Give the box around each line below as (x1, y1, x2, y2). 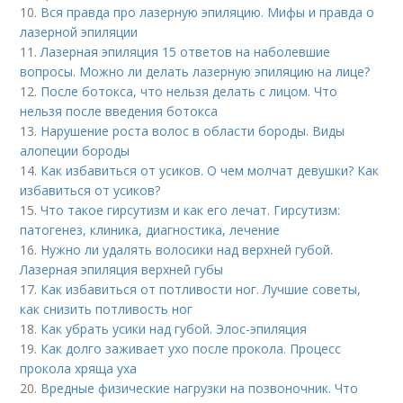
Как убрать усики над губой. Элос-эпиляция (40, 320, 308, 337)
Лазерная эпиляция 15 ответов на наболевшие (40, 43, 331, 60)
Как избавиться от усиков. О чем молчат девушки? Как (40, 162, 380, 179)
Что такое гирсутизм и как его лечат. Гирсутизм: (40, 201, 341, 219)
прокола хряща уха (20, 360, 138, 377)
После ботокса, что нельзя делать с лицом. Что (40, 83, 338, 100)
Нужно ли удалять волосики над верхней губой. (40, 241, 334, 258)
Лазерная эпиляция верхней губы (20, 261, 224, 278)
